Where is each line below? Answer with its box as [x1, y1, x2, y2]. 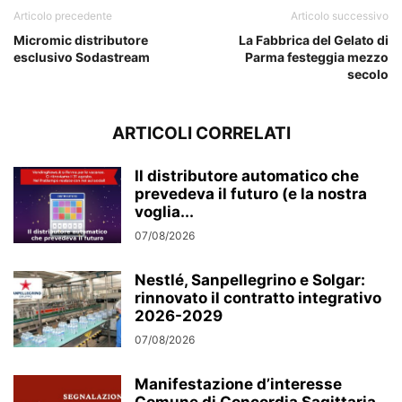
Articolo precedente [13, 8, 112, 22]
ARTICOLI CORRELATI [111, 122, 291, 144]
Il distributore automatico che [135, 166, 359, 185]
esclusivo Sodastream [13, 48, 150, 65]
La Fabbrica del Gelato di [239, 31, 389, 48]
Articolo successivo [291, 8, 389, 22]
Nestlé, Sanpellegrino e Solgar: [135, 270, 365, 289]
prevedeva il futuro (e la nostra [135, 184, 367, 203]
